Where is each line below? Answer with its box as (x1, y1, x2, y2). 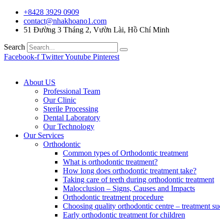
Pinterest (93, 53, 119, 61)
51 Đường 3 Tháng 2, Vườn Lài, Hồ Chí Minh (24, 26, 169, 34)
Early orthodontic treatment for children (63, 211, 185, 219)
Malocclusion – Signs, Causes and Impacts (63, 184, 195, 192)
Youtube (65, 53, 91, 61)
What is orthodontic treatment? (63, 158, 158, 166)
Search (4, 43, 25, 51)
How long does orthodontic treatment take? (63, 166, 196, 175)
